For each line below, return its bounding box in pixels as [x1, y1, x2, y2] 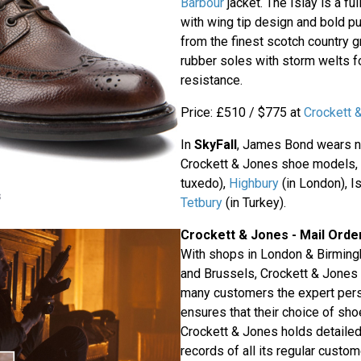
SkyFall [193, 137, 237, 153]
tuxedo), [180, 176, 229, 192]
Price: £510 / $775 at [180, 105, 304, 121]
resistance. [180, 73, 243, 89]
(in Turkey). [222, 195, 286, 211]
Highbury [228, 176, 279, 192]
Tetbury [180, 195, 222, 211]
